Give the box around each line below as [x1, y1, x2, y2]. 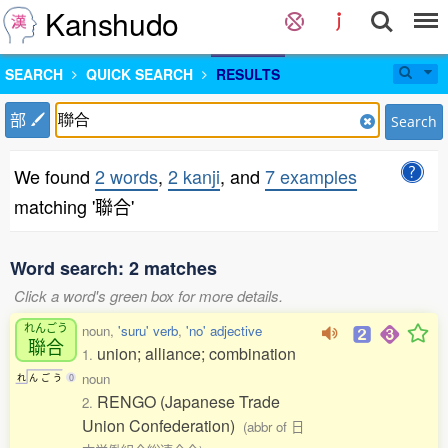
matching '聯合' [14, 193, 134, 219]
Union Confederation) [82, 414, 243, 437]
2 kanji [168, 163, 220, 189]
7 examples [265, 163, 357, 189]
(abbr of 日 [243, 417, 304, 436]
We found [14, 163, 95, 189]
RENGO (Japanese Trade [97, 390, 280, 413]
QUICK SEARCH [86, 64, 193, 84]
